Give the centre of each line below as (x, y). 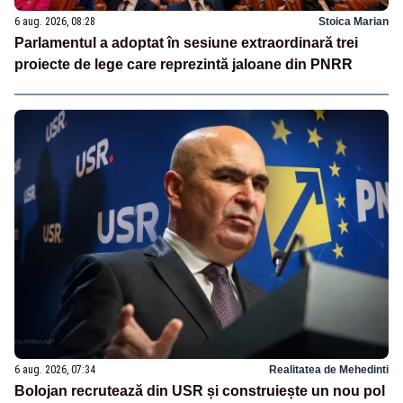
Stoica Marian (354, 22)
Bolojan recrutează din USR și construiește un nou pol (200, 390)
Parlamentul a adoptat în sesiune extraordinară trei (186, 43)
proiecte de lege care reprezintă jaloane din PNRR (184, 65)
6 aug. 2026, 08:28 (55, 22)
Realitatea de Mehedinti (329, 369)
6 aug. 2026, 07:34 (55, 369)
